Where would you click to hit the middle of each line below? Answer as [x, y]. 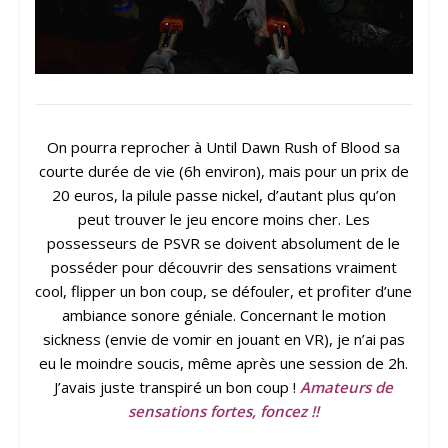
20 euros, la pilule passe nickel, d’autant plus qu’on [223, 195]
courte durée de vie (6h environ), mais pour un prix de [223, 171]
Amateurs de [347, 387]
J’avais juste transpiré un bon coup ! [177, 387]
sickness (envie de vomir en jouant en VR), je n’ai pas [223, 339]
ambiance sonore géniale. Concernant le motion [223, 315]
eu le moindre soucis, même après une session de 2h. [224, 363]
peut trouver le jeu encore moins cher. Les [223, 219]
